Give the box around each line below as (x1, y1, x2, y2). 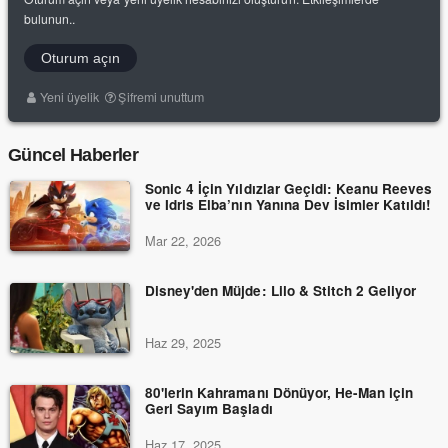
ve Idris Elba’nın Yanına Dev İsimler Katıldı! (145, 195, 432, 215)
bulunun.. (24, 9, 76, 27)
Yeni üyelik (40, 88, 100, 107)
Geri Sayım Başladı (145, 399, 273, 419)
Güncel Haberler (8, 145, 139, 166)
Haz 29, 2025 (145, 333, 222, 353)
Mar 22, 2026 (145, 231, 222, 251)
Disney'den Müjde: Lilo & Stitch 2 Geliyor (145, 281, 417, 301)
